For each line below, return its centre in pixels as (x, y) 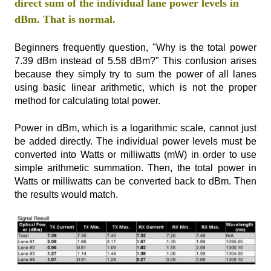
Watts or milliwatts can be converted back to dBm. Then (135, 181)
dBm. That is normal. (65, 20)
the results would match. (66, 194)
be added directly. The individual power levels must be (135, 141)
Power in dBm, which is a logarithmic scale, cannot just (135, 128)
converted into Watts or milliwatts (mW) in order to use (135, 154)
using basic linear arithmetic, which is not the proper (135, 88)
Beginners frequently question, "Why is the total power (135, 48)
